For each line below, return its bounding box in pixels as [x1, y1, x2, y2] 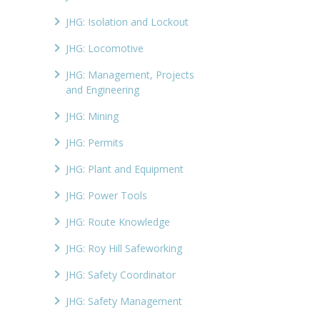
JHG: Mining [66, 109, 119, 124]
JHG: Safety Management [66, 294, 183, 309]
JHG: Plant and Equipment [66, 162, 184, 176]
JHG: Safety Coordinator [66, 268, 176, 282]
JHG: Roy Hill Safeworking [66, 241, 183, 256]
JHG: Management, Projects [66, 68, 195, 82]
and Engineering [66, 83, 140, 97]
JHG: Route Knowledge [66, 215, 171, 229]
